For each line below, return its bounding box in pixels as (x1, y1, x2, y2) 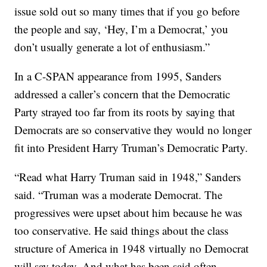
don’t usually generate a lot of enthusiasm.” (14, 39, 210, 54)
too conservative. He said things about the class (14, 223, 229, 238)
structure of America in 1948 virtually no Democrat (14, 241, 249, 256)
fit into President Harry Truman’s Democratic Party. (14, 140, 249, 155)
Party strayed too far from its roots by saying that (14, 104, 235, 119)
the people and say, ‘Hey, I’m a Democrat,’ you (14, 21, 229, 36)
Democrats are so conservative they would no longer (14, 122, 252, 137)
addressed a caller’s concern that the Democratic (14, 86, 231, 101)
